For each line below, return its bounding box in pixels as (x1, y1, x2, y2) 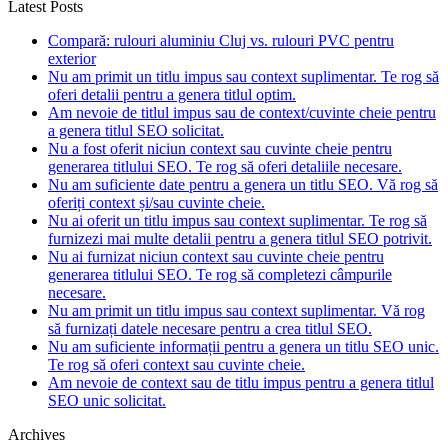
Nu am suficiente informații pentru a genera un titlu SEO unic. (48, 337, 439, 355)
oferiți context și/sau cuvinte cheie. (48, 193, 265, 211)
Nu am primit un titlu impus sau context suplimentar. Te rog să (48, 67, 439, 85)
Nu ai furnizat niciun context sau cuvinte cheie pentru (48, 247, 384, 265)
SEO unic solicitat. (48, 391, 166, 409)
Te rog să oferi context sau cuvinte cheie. (48, 355, 305, 373)
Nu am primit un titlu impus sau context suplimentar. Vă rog (48, 301, 425, 319)
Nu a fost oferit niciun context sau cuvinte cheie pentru (48, 139, 392, 157)
